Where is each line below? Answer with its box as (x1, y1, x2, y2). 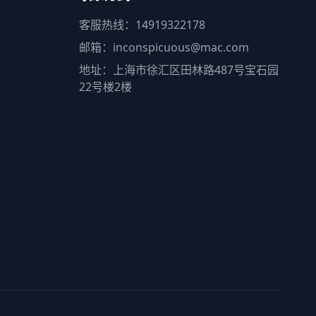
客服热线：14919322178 (79, 16, 205, 32)
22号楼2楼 (79, 78, 132, 95)
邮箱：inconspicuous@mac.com (79, 39, 249, 55)
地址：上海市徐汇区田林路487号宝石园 (79, 61, 279, 78)
